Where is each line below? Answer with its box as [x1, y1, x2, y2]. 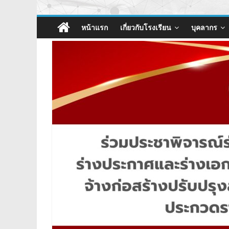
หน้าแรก [81, 22, 108, 32]
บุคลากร [191, 22, 217, 32]
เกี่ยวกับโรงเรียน [120, 22, 171, 32]
